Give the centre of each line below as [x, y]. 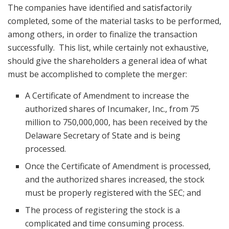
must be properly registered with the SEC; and [113, 192]
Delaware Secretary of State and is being [103, 135]
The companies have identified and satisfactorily [100, 7]
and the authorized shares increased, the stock [115, 179]
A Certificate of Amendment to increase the [107, 95]
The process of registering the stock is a [103, 210]
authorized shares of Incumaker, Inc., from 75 [112, 109]
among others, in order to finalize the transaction [102, 34]
